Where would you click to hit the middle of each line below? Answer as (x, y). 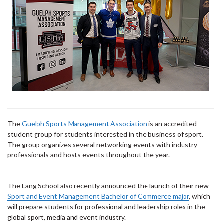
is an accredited (172, 123)
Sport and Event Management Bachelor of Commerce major (98, 196)
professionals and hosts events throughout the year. (89, 154)
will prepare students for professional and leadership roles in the (106, 206)
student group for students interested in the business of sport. (105, 134)
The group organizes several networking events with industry (102, 144)
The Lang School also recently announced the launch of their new (108, 185)
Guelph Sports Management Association (84, 123)
